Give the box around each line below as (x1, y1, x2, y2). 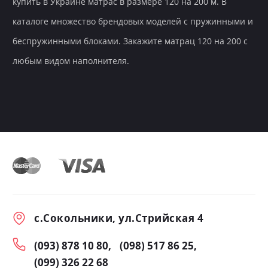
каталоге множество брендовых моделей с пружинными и (13, 16, 253, 28)
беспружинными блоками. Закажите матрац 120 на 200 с (13, 35, 248, 47)
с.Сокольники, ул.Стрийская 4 (34, 211, 204, 226)
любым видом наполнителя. (13, 55, 129, 67)
